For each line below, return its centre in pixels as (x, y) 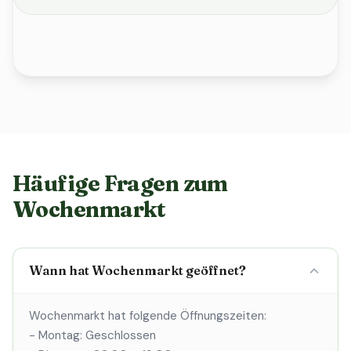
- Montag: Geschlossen (92, 335)
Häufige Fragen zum (120, 183)
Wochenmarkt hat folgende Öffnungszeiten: (148, 316)
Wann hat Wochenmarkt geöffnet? (138, 270)
